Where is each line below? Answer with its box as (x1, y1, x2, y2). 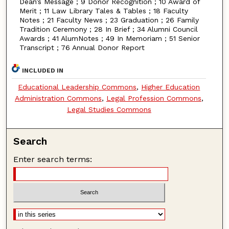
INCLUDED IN (22, 66, 64, 74)
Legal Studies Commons (66, 105, 151, 113)
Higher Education (141, 82, 200, 91)
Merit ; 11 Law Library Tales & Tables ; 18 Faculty (19, 6, 188, 15)
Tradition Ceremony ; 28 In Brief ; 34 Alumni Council (19, 25, 198, 33)
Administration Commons (14, 94, 102, 102)
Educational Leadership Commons (18, 82, 137, 91)
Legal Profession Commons (106, 94, 201, 102)
